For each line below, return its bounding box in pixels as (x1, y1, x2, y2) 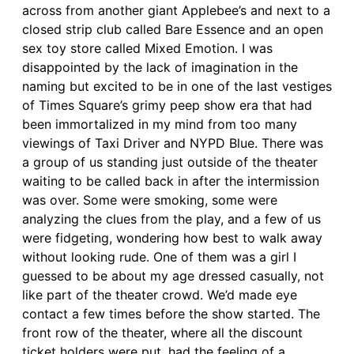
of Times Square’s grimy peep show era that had (22, 96, 312, 113)
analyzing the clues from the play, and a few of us (22, 210, 321, 227)
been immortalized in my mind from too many (22, 115, 297, 132)
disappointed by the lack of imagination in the (22, 58, 298, 75)
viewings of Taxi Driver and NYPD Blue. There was (22, 134, 323, 151)
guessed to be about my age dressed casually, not (22, 267, 324, 284)
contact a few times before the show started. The (22, 305, 320, 322)
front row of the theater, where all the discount (22, 324, 303, 341)
